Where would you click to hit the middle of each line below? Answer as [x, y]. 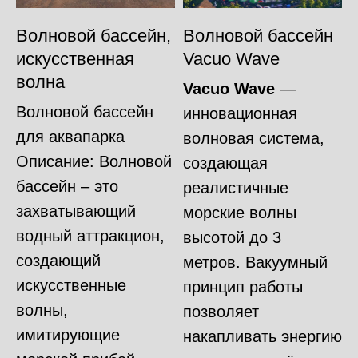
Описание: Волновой [94, 161]
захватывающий [76, 211]
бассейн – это [67, 186]
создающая [225, 163]
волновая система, [254, 138]
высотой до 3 [232, 237]
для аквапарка [70, 136]
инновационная [240, 113]
